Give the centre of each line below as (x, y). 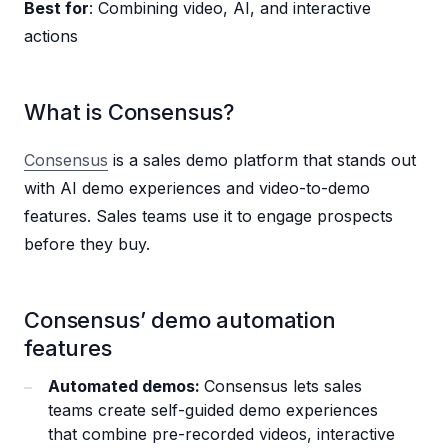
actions (51, 36)
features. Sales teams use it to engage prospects (208, 216)
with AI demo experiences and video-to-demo (197, 188)
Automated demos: (126, 386)
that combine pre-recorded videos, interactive (221, 434)
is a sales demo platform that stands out (262, 160)
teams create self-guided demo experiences (213, 410)
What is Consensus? (129, 112)
